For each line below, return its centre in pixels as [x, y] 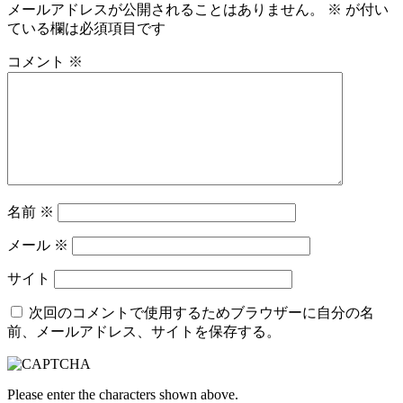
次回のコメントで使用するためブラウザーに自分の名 [201, 313]
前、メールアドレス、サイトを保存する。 [144, 332]
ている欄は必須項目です [86, 29]
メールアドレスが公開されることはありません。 [166, 10]
